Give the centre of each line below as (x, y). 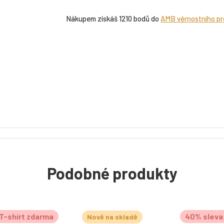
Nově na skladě (112, 216)
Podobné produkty (112, 173)
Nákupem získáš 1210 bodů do (113, 18)
